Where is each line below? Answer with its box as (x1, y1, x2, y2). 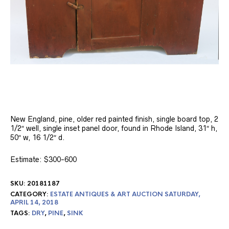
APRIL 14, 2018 (10, 198, 58, 207)
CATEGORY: (10, 190, 50, 198)
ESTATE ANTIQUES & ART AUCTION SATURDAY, (50, 190, 200, 198)
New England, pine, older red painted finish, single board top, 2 (10, 115, 218, 123)
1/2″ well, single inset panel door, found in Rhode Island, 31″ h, (10, 124, 217, 132)
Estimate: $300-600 (10, 155, 77, 164)
